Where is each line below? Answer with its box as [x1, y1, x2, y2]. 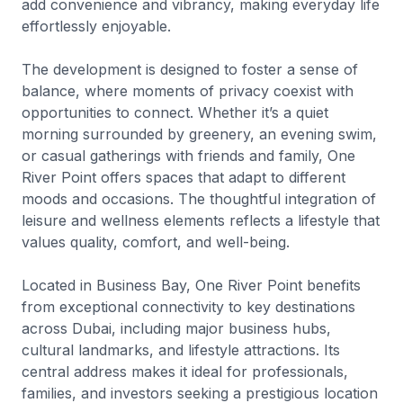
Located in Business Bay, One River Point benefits [22, 276, 361, 294]
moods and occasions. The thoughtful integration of [22, 190, 376, 208]
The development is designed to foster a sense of [22, 60, 358, 78]
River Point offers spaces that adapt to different [22, 168, 345, 186]
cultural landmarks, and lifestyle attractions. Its [22, 341, 340, 359]
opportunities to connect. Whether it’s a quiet [22, 103, 328, 121]
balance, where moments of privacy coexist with [22, 82, 354, 100]
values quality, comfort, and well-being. [22, 233, 290, 251]
